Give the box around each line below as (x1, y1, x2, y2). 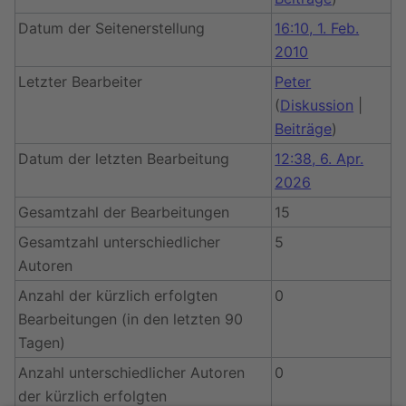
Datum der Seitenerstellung (18, 19, 206, 37)
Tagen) (18, 333, 66, 352)
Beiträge (275, 120, 333, 138)
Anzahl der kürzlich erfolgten (18, 286, 218, 304)
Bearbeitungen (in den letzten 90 (18, 310, 244, 328)
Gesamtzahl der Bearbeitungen (18, 203, 230, 221)
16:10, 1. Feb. (275, 19, 360, 37)
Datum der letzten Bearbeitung (18, 150, 230, 168)
